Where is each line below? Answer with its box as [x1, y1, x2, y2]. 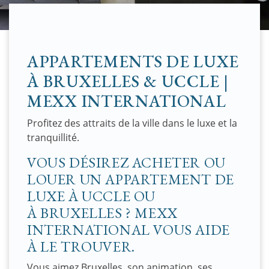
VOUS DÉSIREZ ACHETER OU [27, 153, 226, 172]
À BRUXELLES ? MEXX [27, 204, 178, 222]
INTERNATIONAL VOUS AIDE [27, 220, 230, 239]
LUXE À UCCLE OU [27, 187, 156, 205]
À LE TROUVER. [27, 237, 139, 256]
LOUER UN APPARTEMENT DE [27, 170, 234, 189]
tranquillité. [27, 131, 79, 144]
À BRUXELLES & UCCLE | [27, 70, 229, 92]
